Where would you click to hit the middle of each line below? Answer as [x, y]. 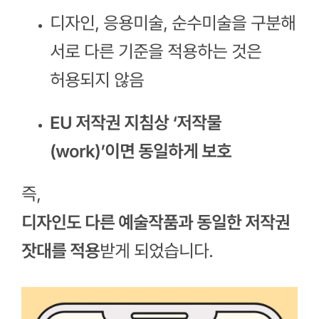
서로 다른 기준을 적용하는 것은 [155, 52]
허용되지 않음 [96, 80]
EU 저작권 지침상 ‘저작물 [135, 123]
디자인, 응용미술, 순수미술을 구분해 [172, 23]
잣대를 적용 [60, 251]
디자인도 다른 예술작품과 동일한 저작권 [155, 223]
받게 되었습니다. [156, 251]
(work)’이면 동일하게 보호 [140, 152]
